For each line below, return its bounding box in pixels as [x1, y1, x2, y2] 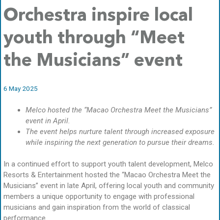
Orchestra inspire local [3, 7, 193, 25]
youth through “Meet [3, 29, 185, 48]
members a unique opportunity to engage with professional [3, 192, 194, 201]
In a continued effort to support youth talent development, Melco [3, 160, 213, 169]
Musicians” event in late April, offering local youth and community [3, 181, 214, 191]
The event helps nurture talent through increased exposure [26, 127, 215, 136]
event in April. [26, 116, 70, 125]
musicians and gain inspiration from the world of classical [3, 203, 190, 212]
